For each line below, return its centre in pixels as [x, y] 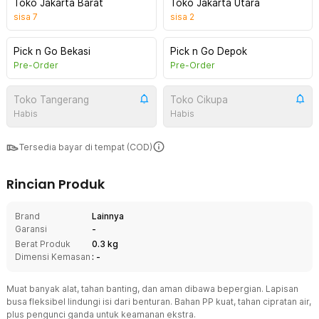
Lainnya [108, 216]
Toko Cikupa [199, 100]
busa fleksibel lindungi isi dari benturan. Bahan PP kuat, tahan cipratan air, [159, 302]
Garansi [31, 229]
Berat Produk [43, 244]
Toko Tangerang [51, 100]
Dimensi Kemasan [53, 257]
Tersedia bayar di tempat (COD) [86, 147]
